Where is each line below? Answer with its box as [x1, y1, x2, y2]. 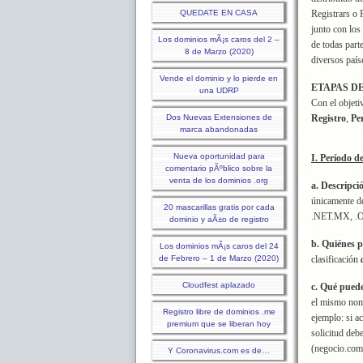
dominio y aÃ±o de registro [169, 215, 269, 224]
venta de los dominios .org [169, 176, 268, 185]
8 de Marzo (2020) [184, 47, 254, 56]
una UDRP [199, 86, 239, 95]
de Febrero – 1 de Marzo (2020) [159, 254, 279, 263]
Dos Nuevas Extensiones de [165, 113, 272, 122]
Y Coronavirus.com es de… [168, 346, 270, 355]
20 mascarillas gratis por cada [163, 203, 275, 211]
